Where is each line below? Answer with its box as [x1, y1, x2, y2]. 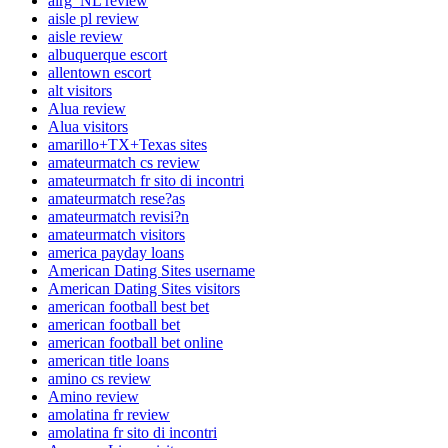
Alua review [48, 99, 126, 117]
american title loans [48, 351, 169, 369]
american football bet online [48, 333, 223, 351]
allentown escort [48, 63, 151, 81]
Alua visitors [48, 117, 128, 135]
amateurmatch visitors [48, 225, 185, 243]
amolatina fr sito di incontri [48, 423, 217, 441]
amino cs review [48, 369, 151, 387]
